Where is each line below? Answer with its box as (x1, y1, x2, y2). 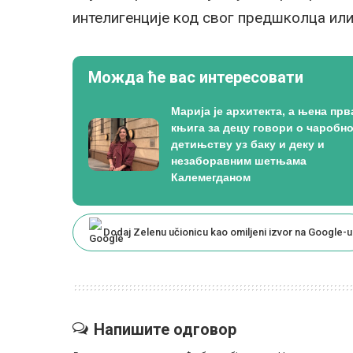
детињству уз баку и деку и (171, 138, 325, 150)
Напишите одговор (94, 320, 236, 339)
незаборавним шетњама (171, 154, 307, 167)
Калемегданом (171, 171, 251, 184)
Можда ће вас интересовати (88, 68, 303, 87)
